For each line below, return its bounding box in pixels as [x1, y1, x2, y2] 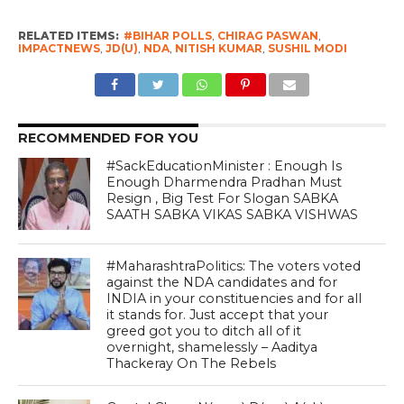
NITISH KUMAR [174, 41, 262, 56]
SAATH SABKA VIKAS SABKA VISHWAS [106, 207, 359, 224]
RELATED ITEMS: [17, 29, 119, 43]
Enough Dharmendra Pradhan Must [106, 174, 343, 191]
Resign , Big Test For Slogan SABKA [106, 190, 339, 207]
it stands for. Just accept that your [106, 307, 329, 324]
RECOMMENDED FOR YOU [17, 130, 198, 147]
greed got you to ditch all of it [106, 323, 302, 340]
